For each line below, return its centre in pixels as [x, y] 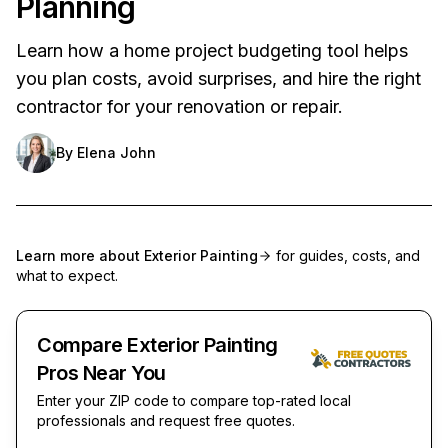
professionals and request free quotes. [166, 420]
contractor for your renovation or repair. [179, 106]
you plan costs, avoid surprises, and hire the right [218, 78]
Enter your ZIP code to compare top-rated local [194, 400]
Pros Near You [101, 372]
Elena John [116, 152]
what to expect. [67, 275]
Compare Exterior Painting [157, 344]
